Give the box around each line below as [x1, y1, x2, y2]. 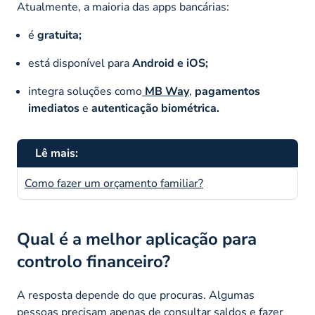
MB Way [145, 83, 189, 99]
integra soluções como [28, 83, 142, 99]
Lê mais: [35, 145, 78, 161]
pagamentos [195, 83, 260, 99]
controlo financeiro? [17, 250, 170, 273]
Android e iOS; [132, 55, 208, 71]
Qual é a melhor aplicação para [17, 227, 257, 250]
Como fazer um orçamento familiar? [25, 175, 203, 191]
